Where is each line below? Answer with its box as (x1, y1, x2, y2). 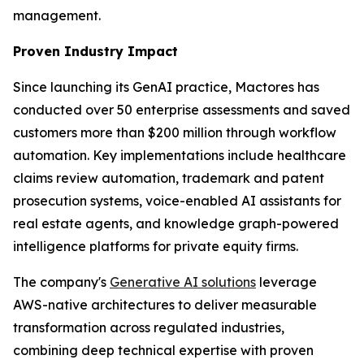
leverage (256, 274, 317, 290)
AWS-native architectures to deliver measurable (13, 297, 317, 313)
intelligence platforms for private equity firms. (13, 238, 298, 254)
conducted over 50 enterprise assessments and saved (13, 102, 350, 118)
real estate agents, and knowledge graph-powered (13, 215, 339, 232)
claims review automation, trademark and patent (13, 170, 324, 186)
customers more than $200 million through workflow (13, 124, 336, 141)
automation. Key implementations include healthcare (13, 147, 346, 163)
